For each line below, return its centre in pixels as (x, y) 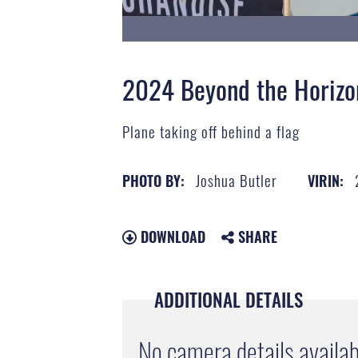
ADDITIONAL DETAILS (228, 299)
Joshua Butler (236, 179)
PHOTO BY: (153, 180)
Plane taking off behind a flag (211, 131)
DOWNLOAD (171, 236)
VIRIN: (325, 180)
